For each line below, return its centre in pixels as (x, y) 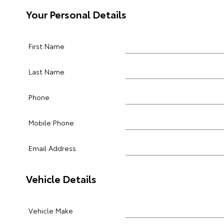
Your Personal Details (76, 14)
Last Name (46, 71)
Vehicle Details (61, 178)
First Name (46, 46)
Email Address (52, 148)
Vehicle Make (51, 210)
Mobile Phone (51, 122)
